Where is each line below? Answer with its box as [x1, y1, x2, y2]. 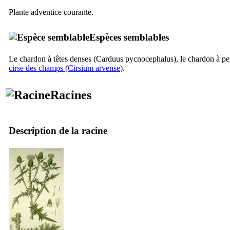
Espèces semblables [89, 31, 169, 43]
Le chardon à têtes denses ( [9, 54, 96, 63]
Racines [50, 88, 91, 102]
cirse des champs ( [9, 63, 68, 72]
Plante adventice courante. [9, 7, 93, 16]
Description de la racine [9, 125, 107, 136]
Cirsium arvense [68, 63, 120, 72]
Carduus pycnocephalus [96, 54, 174, 63]
